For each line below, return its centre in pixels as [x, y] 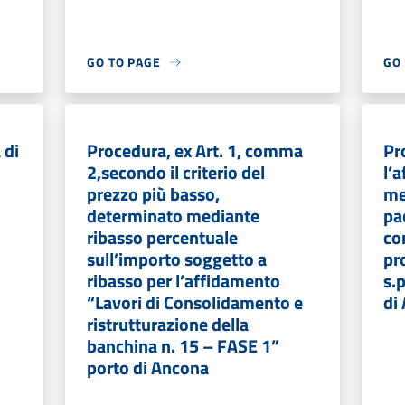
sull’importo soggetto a [177, 259]
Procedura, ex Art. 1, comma [195, 151]
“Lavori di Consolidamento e [195, 302]
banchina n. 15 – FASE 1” [183, 346]
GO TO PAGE [124, 62]
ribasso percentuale [162, 237]
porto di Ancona [148, 367]
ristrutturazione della [168, 324]
